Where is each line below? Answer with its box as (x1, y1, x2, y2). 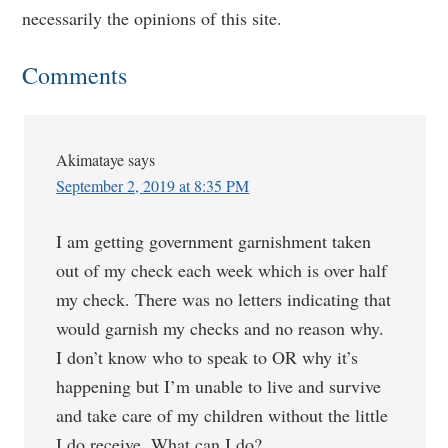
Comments (22, 59, 128, 91)
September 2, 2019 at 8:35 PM (56, 175, 250, 196)
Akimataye (56, 149, 125, 170)
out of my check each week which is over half (56, 258, 388, 282)
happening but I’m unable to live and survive (56, 374, 382, 398)
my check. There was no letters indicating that (56, 287, 392, 311)
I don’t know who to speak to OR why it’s (56, 345, 359, 369)
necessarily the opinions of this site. (22, 6, 283, 30)
